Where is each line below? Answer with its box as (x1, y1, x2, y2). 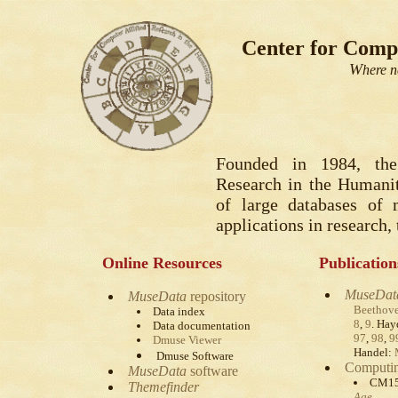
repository (186, 289, 246, 304)
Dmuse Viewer (152, 333, 221, 346)
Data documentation (152, 319, 251, 332)
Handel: (354, 346, 394, 359)
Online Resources (102, 254, 222, 272)
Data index (152, 305, 205, 318)
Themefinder (127, 379, 199, 394)
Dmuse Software (155, 349, 234, 362)
